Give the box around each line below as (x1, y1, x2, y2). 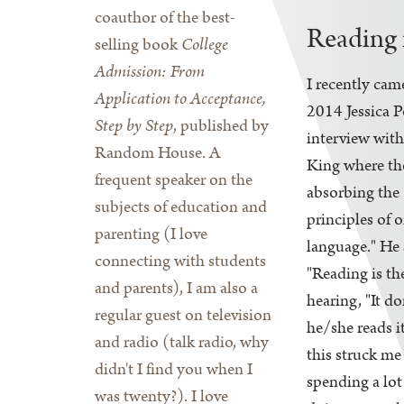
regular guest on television (95, 303, 271, 327)
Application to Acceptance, (95, 87, 266, 111)
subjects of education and (95, 195, 267, 219)
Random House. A (95, 141, 220, 165)
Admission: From (95, 60, 205, 84)
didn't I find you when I (95, 357, 252, 381)
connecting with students (95, 249, 266, 273)
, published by (173, 114, 269, 138)
